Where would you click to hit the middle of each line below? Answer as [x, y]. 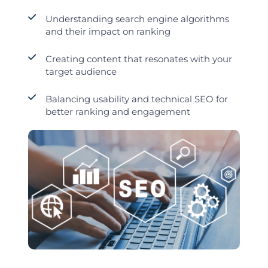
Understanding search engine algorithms [137, 19]
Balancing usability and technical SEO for [136, 99]
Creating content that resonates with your [138, 59]
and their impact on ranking [108, 32]
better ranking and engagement [118, 112]
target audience [81, 72]
